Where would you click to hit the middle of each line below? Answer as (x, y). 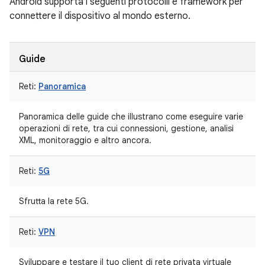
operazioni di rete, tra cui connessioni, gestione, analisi (126, 128)
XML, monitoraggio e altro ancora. (85, 140)
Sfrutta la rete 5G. (54, 201)
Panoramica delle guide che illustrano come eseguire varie (131, 117)
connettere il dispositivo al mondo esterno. (100, 16)
